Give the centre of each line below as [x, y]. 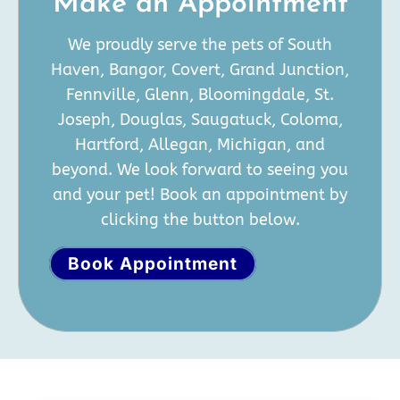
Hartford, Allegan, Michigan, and [200, 144]
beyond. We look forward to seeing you [200, 169]
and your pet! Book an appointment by [200, 194]
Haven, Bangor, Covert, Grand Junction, [200, 69]
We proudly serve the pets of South [200, 44]
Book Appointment [152, 263]
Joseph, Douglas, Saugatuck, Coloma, [200, 119]
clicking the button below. [200, 219]
